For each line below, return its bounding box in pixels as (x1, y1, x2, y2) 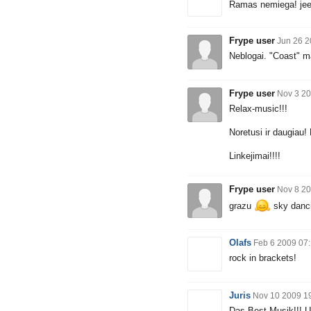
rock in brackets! (229, 252, 296, 263)
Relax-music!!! (229, 103, 287, 115)
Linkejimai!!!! (229, 151, 280, 162)
